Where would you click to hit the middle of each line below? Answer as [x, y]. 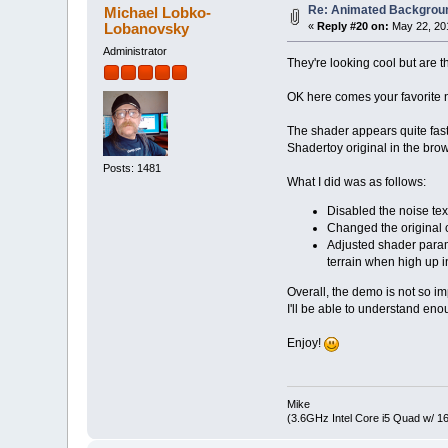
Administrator [135, 50]
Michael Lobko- [157, 12]
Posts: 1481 [132, 167]
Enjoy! [305, 342]
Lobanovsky [146, 28]
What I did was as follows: [356, 181]
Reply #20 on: [353, 25]
